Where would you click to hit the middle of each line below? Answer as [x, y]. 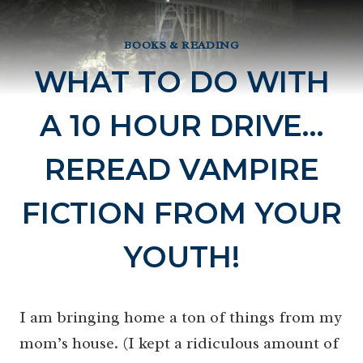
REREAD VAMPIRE [181, 170]
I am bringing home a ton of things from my [181, 318]
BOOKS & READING [181, 45]
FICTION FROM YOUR [181, 214]
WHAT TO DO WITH [181, 82]
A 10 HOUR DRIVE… [181, 126]
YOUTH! [181, 257]
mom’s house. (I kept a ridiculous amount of [179, 344]
